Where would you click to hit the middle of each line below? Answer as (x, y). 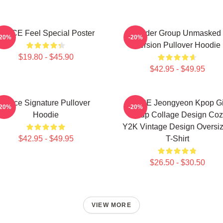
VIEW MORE (111, 205)
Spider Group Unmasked (177, 33)
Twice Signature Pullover (46, 103)
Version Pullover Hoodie (177, 45)
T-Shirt (177, 139)
